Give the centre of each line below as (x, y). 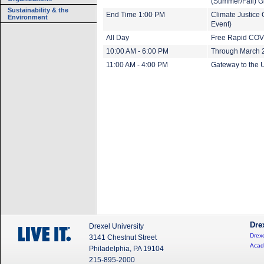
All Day (118, 38)
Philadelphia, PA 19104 (126, 249)
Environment (28, 17)
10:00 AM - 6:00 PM (137, 51)
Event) (221, 24)
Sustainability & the (38, 10)
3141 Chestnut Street (123, 237)
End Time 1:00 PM (136, 15)
